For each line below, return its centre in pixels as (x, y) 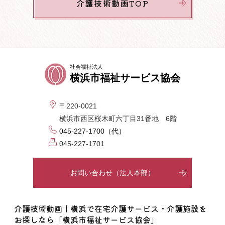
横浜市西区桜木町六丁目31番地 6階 (118, 119)
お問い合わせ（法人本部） (113, 173)
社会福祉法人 (86, 67)
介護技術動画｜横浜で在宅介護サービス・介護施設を (110, 208)
